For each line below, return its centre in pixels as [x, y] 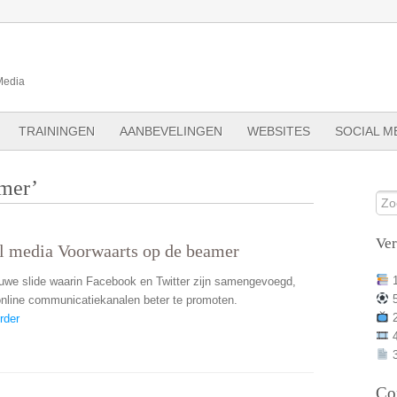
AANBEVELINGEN [171, 131]
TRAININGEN [57, 131]
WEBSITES [279, 131]
